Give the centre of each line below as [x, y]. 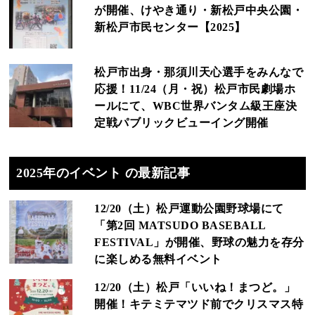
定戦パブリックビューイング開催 [181, 123]
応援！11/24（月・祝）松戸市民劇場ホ [195, 89]
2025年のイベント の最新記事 [103, 173]
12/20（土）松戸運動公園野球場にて [189, 209]
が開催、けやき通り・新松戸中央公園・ [199, 11]
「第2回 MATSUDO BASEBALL [180, 226]
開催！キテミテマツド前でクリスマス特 [199, 304]
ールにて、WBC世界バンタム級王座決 [196, 106]
